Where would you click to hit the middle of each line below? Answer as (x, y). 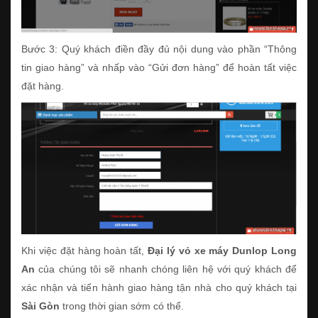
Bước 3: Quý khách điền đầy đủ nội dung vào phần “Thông (159, 49)
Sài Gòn (40, 306)
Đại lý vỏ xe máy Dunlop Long (222, 250)
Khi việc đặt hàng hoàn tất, (84, 250)
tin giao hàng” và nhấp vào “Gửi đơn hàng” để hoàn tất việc (159, 68)
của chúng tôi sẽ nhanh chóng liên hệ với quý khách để (166, 269)
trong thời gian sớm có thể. (123, 306)
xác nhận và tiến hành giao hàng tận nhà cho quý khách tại (159, 287)
